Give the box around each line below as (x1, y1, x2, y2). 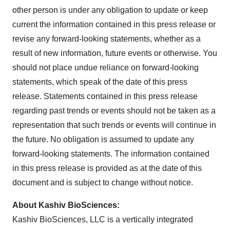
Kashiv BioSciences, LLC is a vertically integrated (12, 215, 193, 224)
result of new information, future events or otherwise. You (12, 49, 217, 57)
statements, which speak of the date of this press (12, 78, 187, 86)
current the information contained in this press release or (12, 20, 216, 29)
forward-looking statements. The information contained (12, 149, 209, 158)
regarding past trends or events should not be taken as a (12, 106, 216, 115)
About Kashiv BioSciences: (12, 201, 120, 209)
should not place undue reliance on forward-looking (12, 63, 199, 72)
